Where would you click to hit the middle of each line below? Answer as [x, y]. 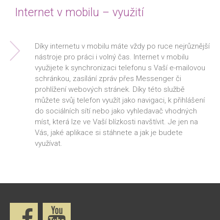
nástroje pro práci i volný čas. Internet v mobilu [112, 57]
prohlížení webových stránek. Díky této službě [110, 90]
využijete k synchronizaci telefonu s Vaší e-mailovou [120, 68]
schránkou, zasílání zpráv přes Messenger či [108, 79]
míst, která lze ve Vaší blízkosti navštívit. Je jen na [116, 122]
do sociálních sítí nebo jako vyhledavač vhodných [116, 111]
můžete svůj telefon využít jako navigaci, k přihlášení [120, 100]
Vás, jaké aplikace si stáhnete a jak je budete [109, 133]
